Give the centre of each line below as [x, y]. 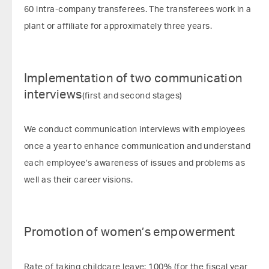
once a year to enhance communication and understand [137, 147]
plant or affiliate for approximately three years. [118, 26]
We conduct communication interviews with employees [135, 130]
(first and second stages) [132, 96]
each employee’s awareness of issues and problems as [134, 163]
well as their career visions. [79, 180]
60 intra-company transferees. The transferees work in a [138, 10]
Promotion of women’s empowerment [130, 232]
